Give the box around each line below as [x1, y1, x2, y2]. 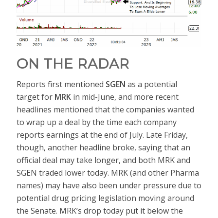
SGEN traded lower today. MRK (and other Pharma [16, 167, 199, 178]
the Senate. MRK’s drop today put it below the [16, 205, 183, 216]
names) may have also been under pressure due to [16, 180, 201, 191]
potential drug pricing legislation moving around [16, 192, 194, 203]
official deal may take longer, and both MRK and [16, 154, 190, 165]
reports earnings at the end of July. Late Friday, [16, 129, 188, 140]
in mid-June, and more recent [71, 91, 179, 102]
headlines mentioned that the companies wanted [16, 104, 194, 115]
